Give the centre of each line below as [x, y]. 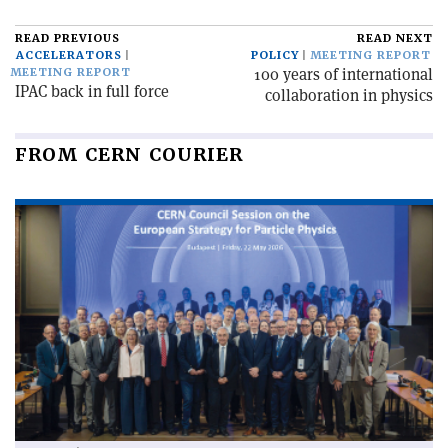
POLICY [275, 56]
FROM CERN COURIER [129, 155]
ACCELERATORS [69, 56]
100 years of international [343, 75]
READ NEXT [395, 39]
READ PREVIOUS [67, 39]
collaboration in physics [349, 96]
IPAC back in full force [92, 92]
